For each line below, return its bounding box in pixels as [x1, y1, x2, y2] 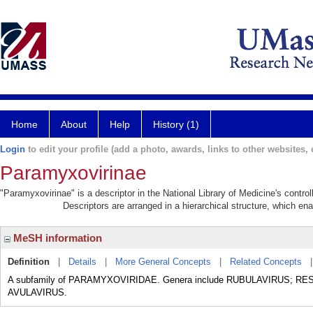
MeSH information [10, 232, 102, 244]
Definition [8, 256, 50, 267]
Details [68, 256, 96, 267]
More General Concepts [115, 256, 211, 267]
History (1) [153, 119, 199, 130]
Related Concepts [230, 256, 302, 267]
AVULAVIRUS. [8, 287, 67, 298]
